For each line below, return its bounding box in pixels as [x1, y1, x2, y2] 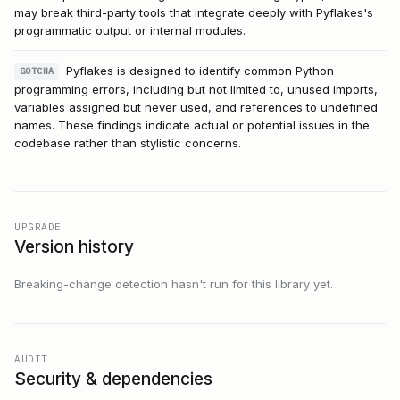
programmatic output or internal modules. [14, 22, 246, 37]
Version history [14, 237, 134, 258]
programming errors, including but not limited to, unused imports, [14, 82, 378, 97]
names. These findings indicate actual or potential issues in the [14, 118, 370, 133]
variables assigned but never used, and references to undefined [14, 100, 378, 115]
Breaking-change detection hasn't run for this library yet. [14, 277, 333, 292]
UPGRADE [14, 221, 62, 234]
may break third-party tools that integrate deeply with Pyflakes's [14, 4, 373, 20]
